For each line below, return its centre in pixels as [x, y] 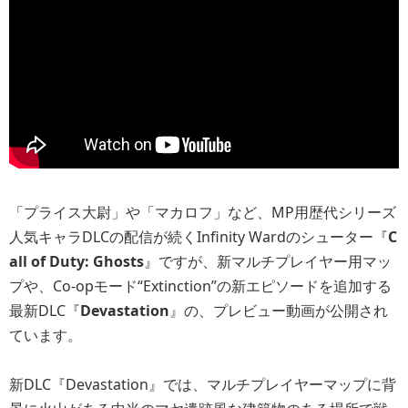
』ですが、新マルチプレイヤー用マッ [268, 261]
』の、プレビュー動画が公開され [279, 311]
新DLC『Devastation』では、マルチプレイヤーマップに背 [203, 384]
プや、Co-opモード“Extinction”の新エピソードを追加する [200, 286]
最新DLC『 [45, 311]
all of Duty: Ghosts [76, 261]
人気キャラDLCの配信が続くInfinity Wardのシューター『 [199, 237]
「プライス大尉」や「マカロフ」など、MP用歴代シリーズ [203, 212]
